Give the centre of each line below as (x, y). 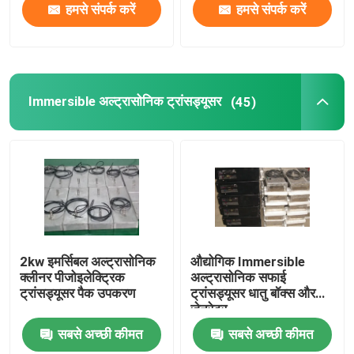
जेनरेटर (209, 309)
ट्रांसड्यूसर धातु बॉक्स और (253, 294)
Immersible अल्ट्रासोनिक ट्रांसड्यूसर (124, 102)
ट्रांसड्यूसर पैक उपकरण (78, 294)
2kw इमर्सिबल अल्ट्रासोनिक (88, 262)
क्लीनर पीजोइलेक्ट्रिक (73, 278)
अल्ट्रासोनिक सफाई (239, 278)
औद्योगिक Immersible (248, 262)
